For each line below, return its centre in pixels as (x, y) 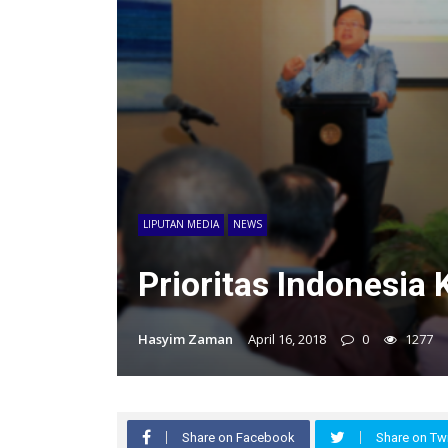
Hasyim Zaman (185, 339)
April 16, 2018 (287, 339)
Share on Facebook (238, 438)
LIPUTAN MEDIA (181, 224)
